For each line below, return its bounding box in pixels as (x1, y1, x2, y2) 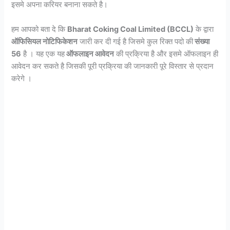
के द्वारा (194, 24, 214, 34)
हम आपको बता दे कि (11, 24, 68, 34)
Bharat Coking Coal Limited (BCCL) (67, 24, 194, 34)
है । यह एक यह (21, 49, 65, 59)
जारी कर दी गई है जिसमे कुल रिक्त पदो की (78, 36, 194, 46)
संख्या (193, 36, 210, 46)
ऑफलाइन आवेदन (65, 49, 114, 59)
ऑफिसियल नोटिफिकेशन (11, 36, 78, 46)
